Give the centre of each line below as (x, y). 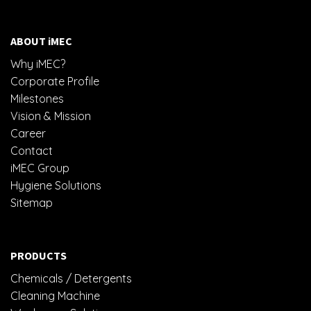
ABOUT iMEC (41, 41)
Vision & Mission (51, 116)
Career (28, 134)
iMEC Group (40, 168)
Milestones (37, 99)
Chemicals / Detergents (71, 278)
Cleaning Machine (55, 295)
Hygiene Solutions (56, 186)
